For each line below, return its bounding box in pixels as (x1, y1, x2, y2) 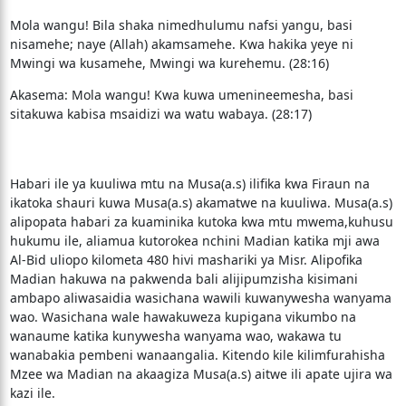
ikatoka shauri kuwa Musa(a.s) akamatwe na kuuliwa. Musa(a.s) (9, 194, 392, 211)
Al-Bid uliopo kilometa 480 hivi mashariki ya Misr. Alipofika (9, 251, 362, 268)
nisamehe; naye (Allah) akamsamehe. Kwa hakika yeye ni (9, 35, 353, 53)
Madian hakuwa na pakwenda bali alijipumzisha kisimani (9, 270, 358, 287)
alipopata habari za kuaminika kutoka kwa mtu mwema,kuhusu (9, 213, 393, 230)
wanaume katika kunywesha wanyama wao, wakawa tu (9, 327, 342, 344)
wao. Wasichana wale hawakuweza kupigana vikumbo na (9, 308, 356, 325)
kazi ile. (9, 384, 55, 401)
